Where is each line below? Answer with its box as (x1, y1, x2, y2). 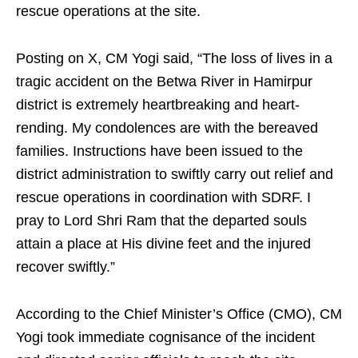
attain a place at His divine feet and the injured (16, 236, 311, 253)
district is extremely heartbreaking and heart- (16, 97, 300, 113)
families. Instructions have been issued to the (16, 143, 303, 160)
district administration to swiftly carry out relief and (16, 166, 333, 183)
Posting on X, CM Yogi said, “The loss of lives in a (16, 50, 332, 67)
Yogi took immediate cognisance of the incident (16, 329, 315, 346)
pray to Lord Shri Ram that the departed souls (16, 213, 307, 229)
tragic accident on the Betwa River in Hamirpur (16, 74, 312, 90)
